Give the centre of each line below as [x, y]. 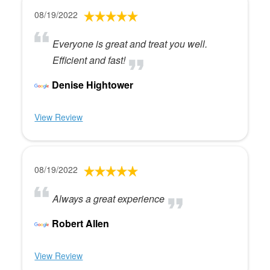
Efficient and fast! [89, 60]
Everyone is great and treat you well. [130, 43]
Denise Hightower [93, 84]
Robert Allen [81, 223]
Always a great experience [109, 198]
